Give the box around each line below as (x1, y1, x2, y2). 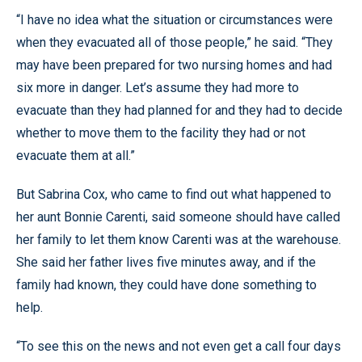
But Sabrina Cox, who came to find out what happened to (16, 186, 331, 202)
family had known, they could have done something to (16, 276, 317, 293)
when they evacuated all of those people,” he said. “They (16, 34, 333, 50)
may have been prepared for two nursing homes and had (16, 57, 332, 73)
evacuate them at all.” (16, 147, 135, 163)
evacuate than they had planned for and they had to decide (16, 102, 343, 118)
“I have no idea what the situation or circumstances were (16, 11, 333, 27)
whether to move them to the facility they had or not (16, 124, 305, 141)
